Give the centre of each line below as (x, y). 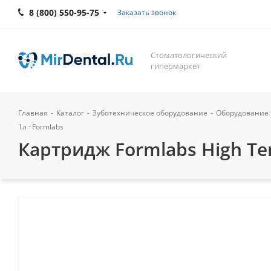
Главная (33, 113)
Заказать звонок (147, 12)
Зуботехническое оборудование (150, 113)
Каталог (70, 113)
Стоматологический (189, 55)
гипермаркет (175, 66)
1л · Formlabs (41, 127)
